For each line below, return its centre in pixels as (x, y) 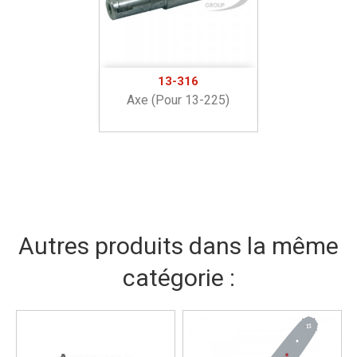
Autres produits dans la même (178, 245)
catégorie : (178, 277)
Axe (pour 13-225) (178, 100)
